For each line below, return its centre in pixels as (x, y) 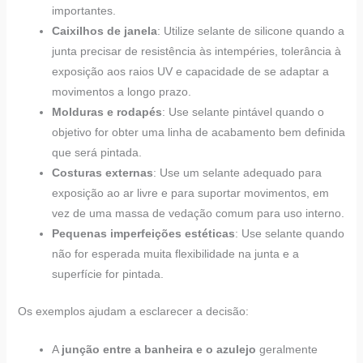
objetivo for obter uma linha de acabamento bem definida (198, 132)
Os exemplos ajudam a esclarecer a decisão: (133, 311)
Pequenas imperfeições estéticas (143, 233)
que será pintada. (96, 152)
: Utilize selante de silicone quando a (250, 30)
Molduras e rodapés (107, 111)
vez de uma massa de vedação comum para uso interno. (198, 213)
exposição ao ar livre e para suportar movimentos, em (190, 192)
